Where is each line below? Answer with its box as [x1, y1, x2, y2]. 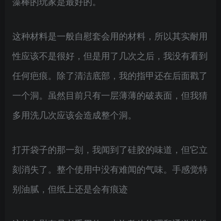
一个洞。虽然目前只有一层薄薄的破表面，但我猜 [12, 88, 208, 101]
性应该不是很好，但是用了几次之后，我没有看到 [12, 49, 208, 62]
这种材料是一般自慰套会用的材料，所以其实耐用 [12, 29, 208, 42]
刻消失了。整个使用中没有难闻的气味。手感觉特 [12, 162, 208, 175]
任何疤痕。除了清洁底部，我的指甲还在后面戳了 [12, 69, 208, 81]
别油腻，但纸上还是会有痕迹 [12, 182, 128, 195]
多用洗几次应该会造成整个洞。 [12, 108, 137, 121]
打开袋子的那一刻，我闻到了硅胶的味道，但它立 [12, 143, 208, 155]
